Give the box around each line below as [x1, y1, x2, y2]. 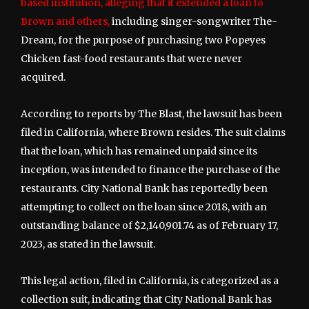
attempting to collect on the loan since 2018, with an [21, 200, 267, 213]
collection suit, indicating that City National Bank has [21, 292, 272, 306]
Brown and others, [21, 14, 110, 28]
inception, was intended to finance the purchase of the [21, 163, 280, 176]
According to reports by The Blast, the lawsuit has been [21, 107, 282, 120]
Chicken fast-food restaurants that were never [21, 52, 242, 65]
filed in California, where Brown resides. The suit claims [21, 126, 286, 139]
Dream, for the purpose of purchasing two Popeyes [21, 33, 266, 46]
